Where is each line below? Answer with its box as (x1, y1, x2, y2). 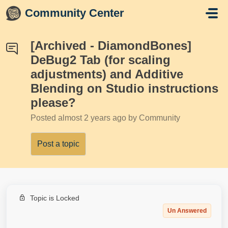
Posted (31, 113, 58, 122)
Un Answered (167, 207, 207, 214)
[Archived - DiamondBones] (31, 39, 191, 52)
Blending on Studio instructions (31, 81, 218, 95)
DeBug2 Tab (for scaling (31, 53, 170, 67)
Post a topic (37, 139, 79, 148)
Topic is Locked (30, 194, 79, 202)
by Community (128, 113, 180, 122)
